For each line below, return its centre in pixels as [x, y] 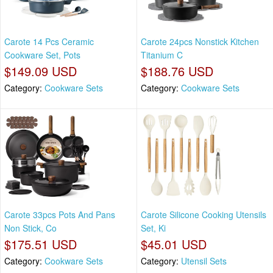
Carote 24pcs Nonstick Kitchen [200, 41]
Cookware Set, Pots [42, 55]
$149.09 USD [41, 71]
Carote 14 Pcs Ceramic [49, 41]
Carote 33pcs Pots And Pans [60, 215]
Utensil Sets [204, 261]
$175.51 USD [41, 244]
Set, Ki [153, 228]
